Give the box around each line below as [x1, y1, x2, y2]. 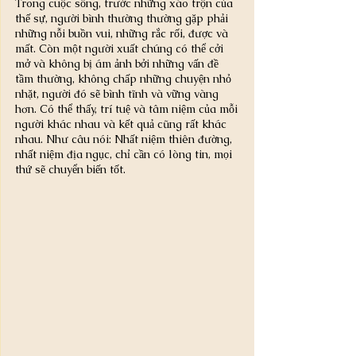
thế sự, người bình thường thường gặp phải [15, 11, 231, 25]
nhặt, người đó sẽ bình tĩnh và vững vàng [15, 87, 222, 101]
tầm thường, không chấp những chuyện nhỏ [15, 72, 234, 86]
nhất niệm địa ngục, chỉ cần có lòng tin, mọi [15, 147, 235, 161]
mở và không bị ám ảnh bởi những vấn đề [15, 56, 222, 71]
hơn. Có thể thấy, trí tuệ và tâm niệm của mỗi [15, 102, 241, 116]
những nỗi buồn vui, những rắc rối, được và [15, 26, 231, 41]
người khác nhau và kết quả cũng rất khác [15, 117, 230, 131]
